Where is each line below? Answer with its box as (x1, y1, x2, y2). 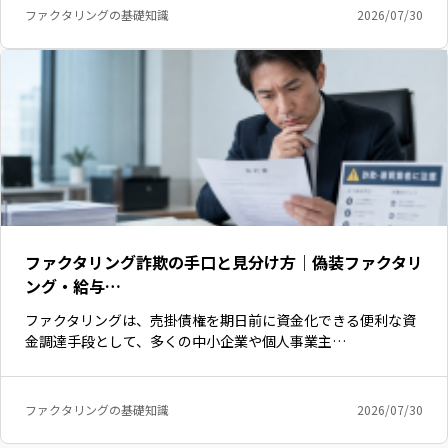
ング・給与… (25, 273, 121, 298)
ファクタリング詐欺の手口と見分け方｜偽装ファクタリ (25, 249, 423, 274)
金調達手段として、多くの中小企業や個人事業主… (25, 330, 346, 351)
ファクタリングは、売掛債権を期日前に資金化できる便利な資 (25, 309, 416, 330)
